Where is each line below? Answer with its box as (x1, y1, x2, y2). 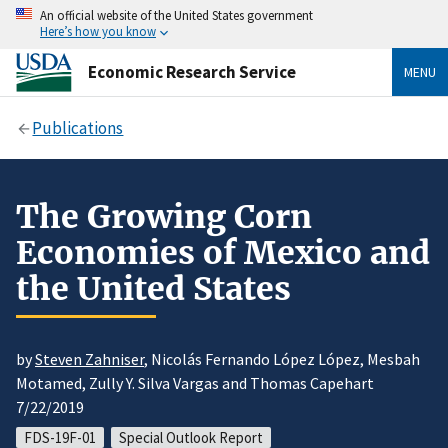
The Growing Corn (16, 196, 312, 237)
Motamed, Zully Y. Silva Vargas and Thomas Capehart (16, 373, 374, 394)
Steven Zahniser (35, 349, 144, 370)
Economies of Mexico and (16, 232, 430, 273)
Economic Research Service (88, 60, 296, 83)
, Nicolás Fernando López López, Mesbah (144, 349, 420, 370)
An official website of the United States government (40, 7, 313, 23)
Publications (32, 116, 124, 139)
